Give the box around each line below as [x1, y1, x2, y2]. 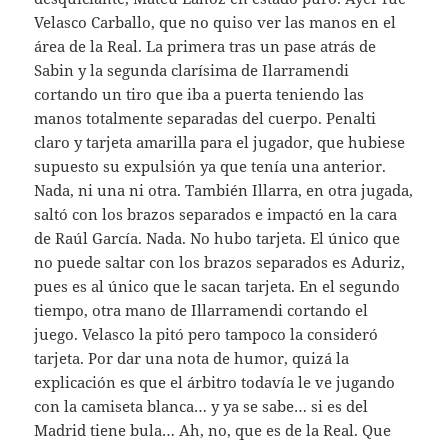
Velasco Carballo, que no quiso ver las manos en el [34, 11, 397, 32]
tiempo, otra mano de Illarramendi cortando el [34, 299, 369, 320]
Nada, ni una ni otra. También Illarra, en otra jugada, [34, 179, 414, 200]
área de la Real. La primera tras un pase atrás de [34, 35, 377, 56]
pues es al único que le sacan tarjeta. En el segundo [34, 275, 401, 296]
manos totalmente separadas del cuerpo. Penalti [34, 107, 377, 128]
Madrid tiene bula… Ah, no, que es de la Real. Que [34, 419, 392, 440]
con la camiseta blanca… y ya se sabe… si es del [34, 395, 369, 416]
